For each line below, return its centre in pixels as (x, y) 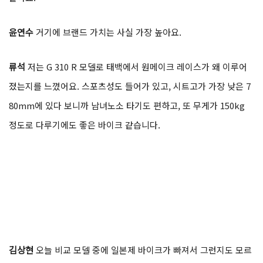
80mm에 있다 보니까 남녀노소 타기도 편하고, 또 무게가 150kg (127, 106)
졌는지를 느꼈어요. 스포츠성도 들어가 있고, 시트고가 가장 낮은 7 (130, 86)
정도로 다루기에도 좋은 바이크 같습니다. (85, 125)
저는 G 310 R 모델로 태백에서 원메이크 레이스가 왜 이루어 (137, 67)
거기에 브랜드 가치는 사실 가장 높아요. (109, 32)
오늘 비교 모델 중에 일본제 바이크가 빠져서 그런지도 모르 (144, 250)
